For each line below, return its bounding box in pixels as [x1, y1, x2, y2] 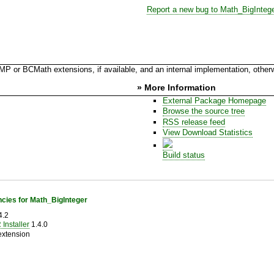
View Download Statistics [162, 127, 253, 137]
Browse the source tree [162, 106, 245, 116]
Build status [162, 150, 205, 160]
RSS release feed [162, 117, 225, 127]
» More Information [137, 82, 216, 92]
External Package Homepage [162, 95, 266, 105]
